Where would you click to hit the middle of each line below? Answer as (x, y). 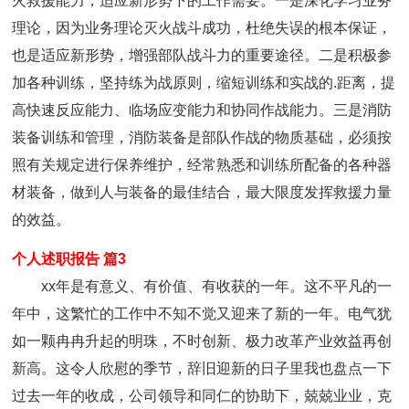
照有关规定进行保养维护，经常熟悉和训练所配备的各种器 (202, 165)
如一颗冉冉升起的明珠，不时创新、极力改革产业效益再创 (202, 341)
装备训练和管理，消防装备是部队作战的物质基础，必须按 (202, 137)
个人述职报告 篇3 (69, 259)
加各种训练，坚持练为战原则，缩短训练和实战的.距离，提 (204, 83)
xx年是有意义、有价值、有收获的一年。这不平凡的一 (217, 286)
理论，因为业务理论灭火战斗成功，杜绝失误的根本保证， (202, 28)
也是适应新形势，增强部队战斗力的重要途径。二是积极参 (202, 55)
